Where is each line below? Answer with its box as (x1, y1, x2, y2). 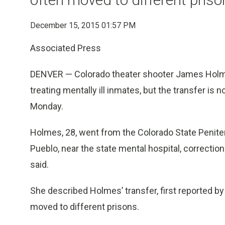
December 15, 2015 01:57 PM (30, 21, 136, 30)
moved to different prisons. (30, 201, 139, 212)
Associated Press (30, 43, 101, 53)
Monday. (30, 101, 63, 111)
